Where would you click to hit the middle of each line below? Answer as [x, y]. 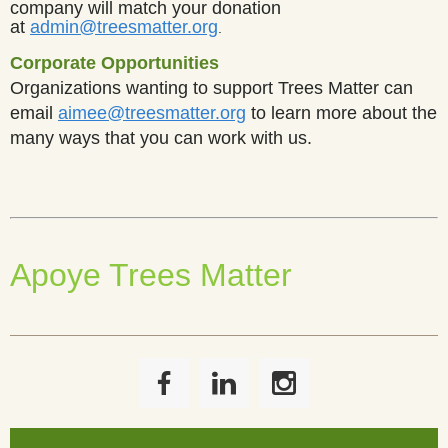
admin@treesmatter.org [124, 26]
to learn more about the [341, 112]
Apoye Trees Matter [151, 274]
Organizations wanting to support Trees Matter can [211, 87]
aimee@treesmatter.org [152, 112]
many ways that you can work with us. [161, 137]
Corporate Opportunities [114, 62]
